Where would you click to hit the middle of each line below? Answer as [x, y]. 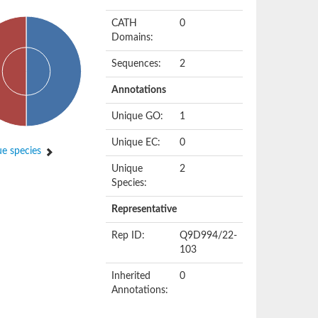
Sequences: [137, 64]
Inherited [131, 276]
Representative [144, 209]
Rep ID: [128, 236]
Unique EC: [136, 143]
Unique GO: [138, 116]
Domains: [133, 38]
